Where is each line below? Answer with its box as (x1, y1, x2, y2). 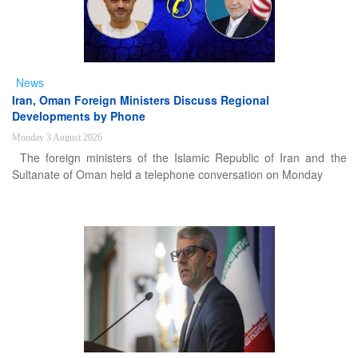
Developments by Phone (11, 108, 145, 124)
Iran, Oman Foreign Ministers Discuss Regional (11, 92, 269, 108)
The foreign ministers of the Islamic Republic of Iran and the (19, 149, 347, 165)
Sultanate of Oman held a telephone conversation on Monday (11, 166, 323, 182)
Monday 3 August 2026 (11, 132, 102, 143)
